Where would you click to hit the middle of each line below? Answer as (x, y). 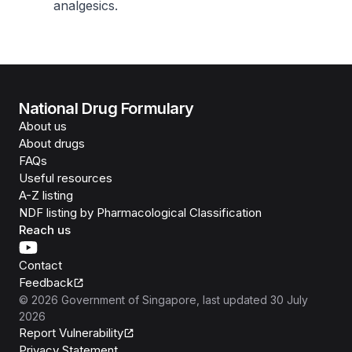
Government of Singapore (129, 300)
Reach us (45, 230)
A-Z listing (46, 195)
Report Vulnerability (71, 333)
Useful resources (66, 178)
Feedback (46, 282)
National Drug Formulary (106, 108)
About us (43, 126)
